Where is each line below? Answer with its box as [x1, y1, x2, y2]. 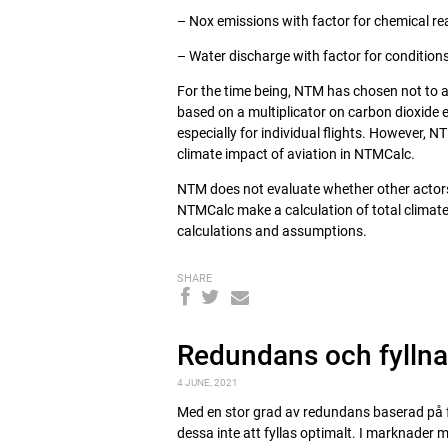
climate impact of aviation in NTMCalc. [177, 146, 415, 162]
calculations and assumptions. [177, 223, 367, 239]
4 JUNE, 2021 [177, 377, 238, 388]
